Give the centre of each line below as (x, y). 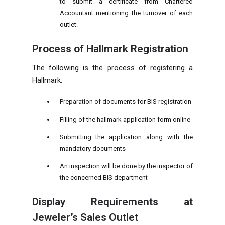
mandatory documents (92, 148)
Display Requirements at (113, 202)
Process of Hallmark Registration (110, 48)
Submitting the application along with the (126, 137)
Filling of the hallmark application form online (125, 119)
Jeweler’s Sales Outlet (85, 217)
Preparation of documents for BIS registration (125, 101)
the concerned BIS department (103, 177)
